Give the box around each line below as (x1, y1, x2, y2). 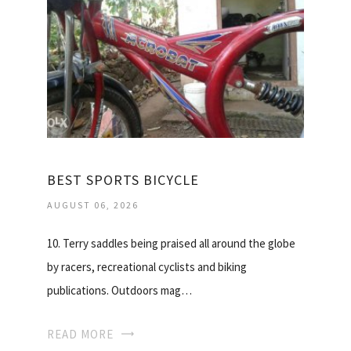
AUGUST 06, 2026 (47, 199, 139, 212)
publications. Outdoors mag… (47, 283, 192, 299)
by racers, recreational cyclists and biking (47, 259, 247, 275)
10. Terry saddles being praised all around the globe (47, 236, 295, 251)
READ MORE (47, 327, 114, 342)
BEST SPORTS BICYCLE (47, 171, 199, 190)
